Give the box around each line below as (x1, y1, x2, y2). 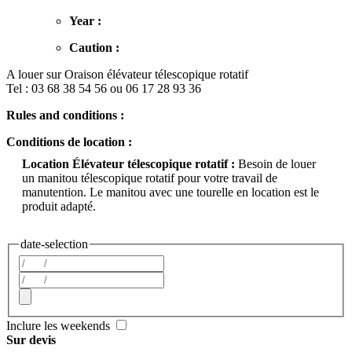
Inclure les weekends (6, 319, 113, 333)
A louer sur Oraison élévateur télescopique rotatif (6, 67, 248, 81)
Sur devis (6, 333, 56, 347)
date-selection (20, 236, 88, 251)
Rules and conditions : (6, 108, 124, 122)
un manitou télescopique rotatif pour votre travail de (22, 170, 277, 185)
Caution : (69, 40, 119, 54)
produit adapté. (22, 199, 96, 213)
